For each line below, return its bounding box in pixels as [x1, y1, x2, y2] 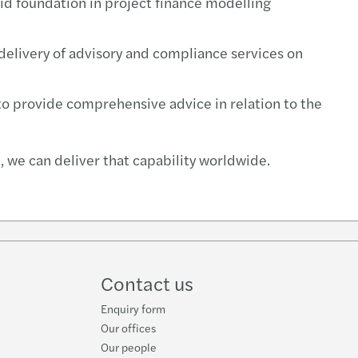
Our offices [101, 320, 156, 336]
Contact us [101, 269, 193, 297]
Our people [101, 339, 157, 356]
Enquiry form [101, 300, 165, 317]
